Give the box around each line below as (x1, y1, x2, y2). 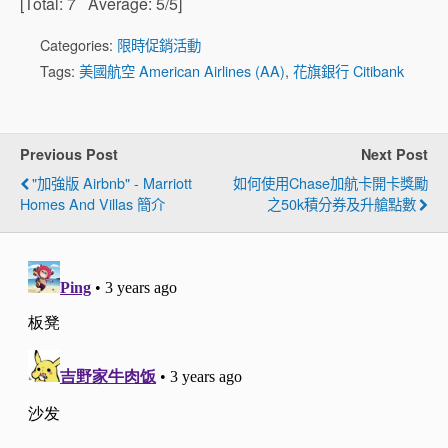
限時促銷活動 (117, 34, 201, 56)
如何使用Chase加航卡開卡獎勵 (233, 172, 428, 194)
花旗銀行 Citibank (293, 60, 404, 82)
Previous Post (20, 144, 118, 165)
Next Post (361, 144, 428, 165)
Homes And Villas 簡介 (20, 193, 165, 215)
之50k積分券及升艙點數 (267, 193, 416, 215)
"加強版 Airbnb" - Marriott (32, 172, 192, 194)
